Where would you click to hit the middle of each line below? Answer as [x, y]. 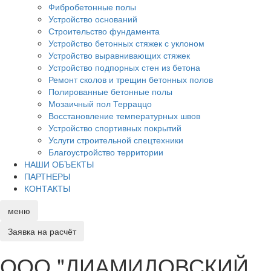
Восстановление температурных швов [124, 115]
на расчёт [56, 231]
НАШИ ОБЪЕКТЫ [59, 164]
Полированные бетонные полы [110, 91]
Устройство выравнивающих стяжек [119, 55]
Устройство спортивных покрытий [115, 127]
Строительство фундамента [104, 31]
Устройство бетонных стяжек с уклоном [126, 43]
